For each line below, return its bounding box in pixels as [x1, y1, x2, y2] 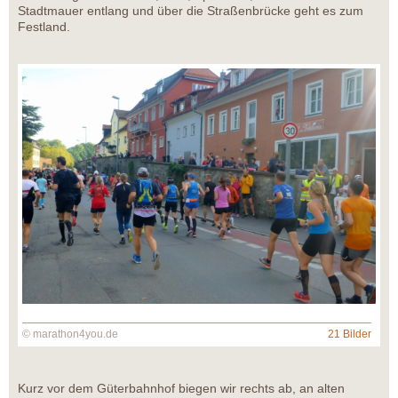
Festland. [18, 20, 70, 35]
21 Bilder [328, 328, 371, 341]
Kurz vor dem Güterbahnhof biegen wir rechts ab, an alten [18, 381, 345, 396]
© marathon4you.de [22, 328, 118, 341]
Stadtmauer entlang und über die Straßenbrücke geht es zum [18, 4, 363, 19]
